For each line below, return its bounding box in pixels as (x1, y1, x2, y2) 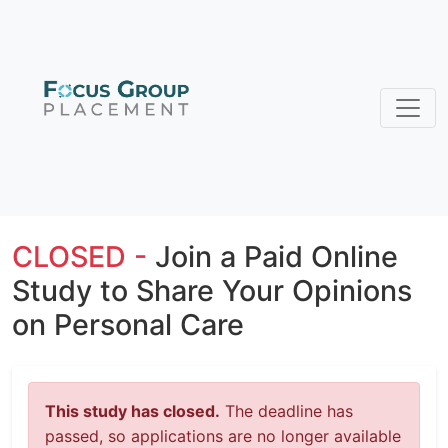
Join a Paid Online (155, 239, 398, 274)
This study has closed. (45, 401, 220, 421)
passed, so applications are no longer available (45, 426, 401, 446)
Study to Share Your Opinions (12, 273, 412, 308)
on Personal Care (12, 307, 244, 342)
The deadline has (220, 401, 353, 421)
